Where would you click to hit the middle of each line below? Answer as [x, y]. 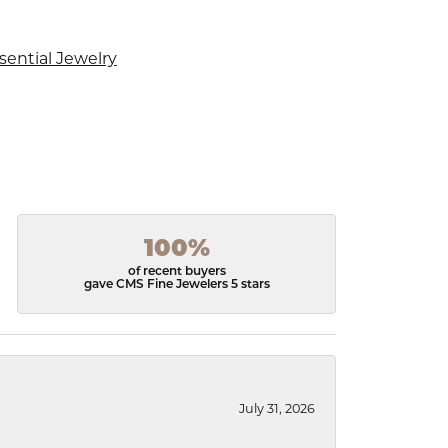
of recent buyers [176, 272]
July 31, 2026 [277, 409]
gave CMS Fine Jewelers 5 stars [176, 285]
